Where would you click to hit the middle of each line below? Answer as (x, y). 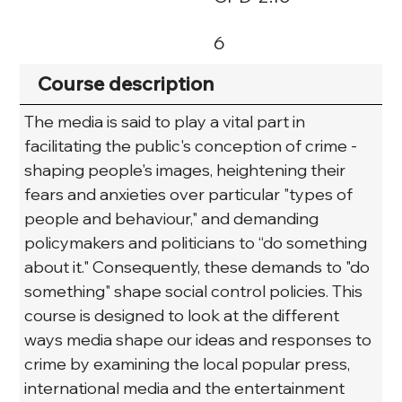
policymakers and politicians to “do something (198, 242)
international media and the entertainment (187, 388)
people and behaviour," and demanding (174, 218)
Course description (127, 83)
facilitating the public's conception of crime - (193, 145)
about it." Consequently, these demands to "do (199, 267)
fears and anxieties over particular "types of (191, 194)
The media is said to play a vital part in (167, 121)
